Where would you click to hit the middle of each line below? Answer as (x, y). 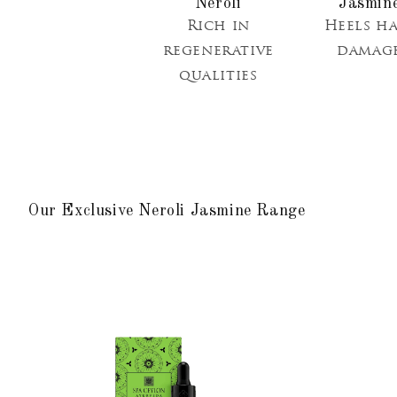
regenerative (218, 52)
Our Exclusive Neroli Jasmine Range (167, 211)
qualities (218, 77)
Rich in (218, 27)
